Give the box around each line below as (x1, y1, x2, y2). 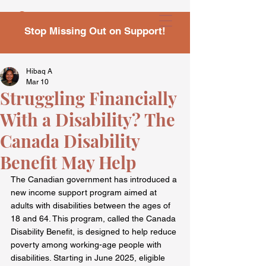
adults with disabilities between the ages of (11, 200, 173, 210)
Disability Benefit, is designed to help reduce (11, 226, 179, 236)
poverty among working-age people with (11, 239, 164, 249)
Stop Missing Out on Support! (24, 25, 166, 37)
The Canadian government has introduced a (11, 174, 179, 184)
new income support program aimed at (11, 187, 159, 197)
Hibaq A (26, 66, 52, 75)
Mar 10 (26, 77, 49, 86)
